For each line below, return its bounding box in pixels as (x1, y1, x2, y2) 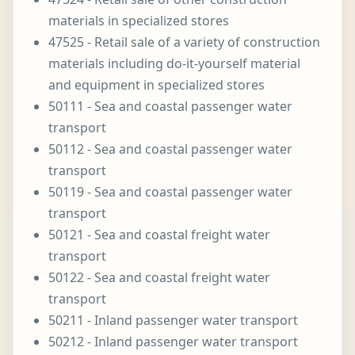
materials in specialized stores (48, 12, 229, 29)
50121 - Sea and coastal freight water (48, 226, 270, 243)
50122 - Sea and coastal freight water (48, 269, 270, 286)
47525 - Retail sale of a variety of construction (48, 33, 320, 51)
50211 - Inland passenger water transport (48, 311, 298, 329)
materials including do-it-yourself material (48, 55, 300, 72)
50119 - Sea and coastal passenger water (48, 183, 292, 200)
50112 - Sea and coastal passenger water (48, 140, 292, 158)
